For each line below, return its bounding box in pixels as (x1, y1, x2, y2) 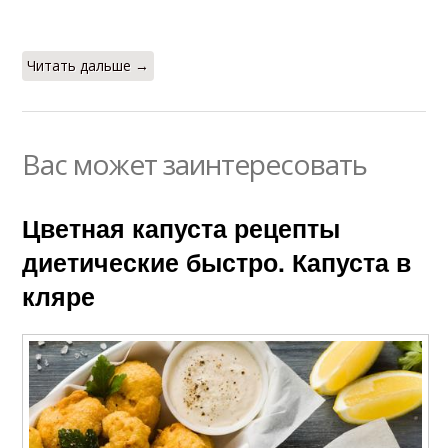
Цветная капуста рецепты (22, 210, 341, 247)
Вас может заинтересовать (22, 145, 368, 184)
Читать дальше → (27, 56, 150, 76)
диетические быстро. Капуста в (22, 244, 412, 281)
